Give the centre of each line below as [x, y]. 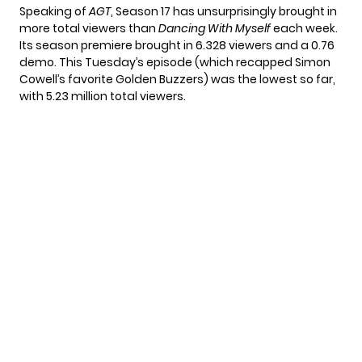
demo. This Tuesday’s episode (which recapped [157, 63]
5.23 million [77, 97]
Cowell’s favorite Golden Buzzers [112, 80]
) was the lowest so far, [269, 80]
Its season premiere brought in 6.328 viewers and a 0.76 [177, 46]
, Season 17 [142, 12]
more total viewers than [89, 29]
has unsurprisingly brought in [255, 12]
